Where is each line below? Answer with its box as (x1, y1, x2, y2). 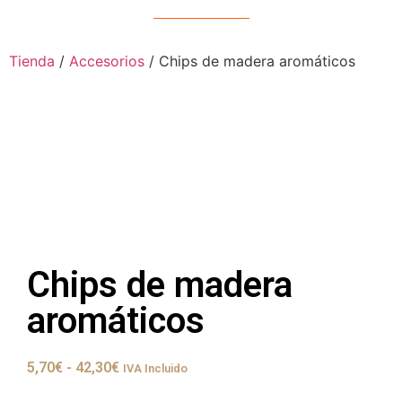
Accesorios (69, 52, 144, 71)
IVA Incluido (123, 362, 188, 376)
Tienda (9, 52, 55, 71)
